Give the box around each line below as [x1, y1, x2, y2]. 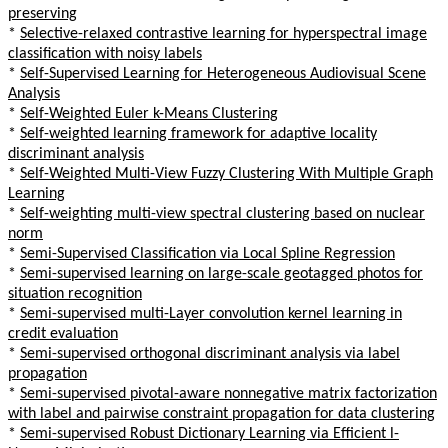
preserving [8, 5, 77, 22]
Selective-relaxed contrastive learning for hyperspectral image [20, 25, 427, 42]
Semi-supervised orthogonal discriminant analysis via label [20, 345, 400, 362]
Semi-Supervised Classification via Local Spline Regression [20, 245, 395, 262]
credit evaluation [8, 325, 118, 342]
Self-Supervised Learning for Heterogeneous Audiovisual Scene [20, 65, 426, 82]
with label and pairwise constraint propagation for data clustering [8, 405, 435, 422]
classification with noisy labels [8, 45, 202, 62]
